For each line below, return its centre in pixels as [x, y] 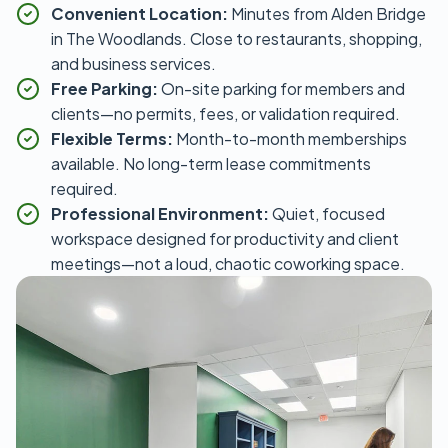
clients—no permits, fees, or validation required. [225, 114]
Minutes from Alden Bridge [328, 14]
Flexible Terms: [113, 139]
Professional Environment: [161, 214]
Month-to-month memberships [291, 139]
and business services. [133, 64]
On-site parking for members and [283, 89]
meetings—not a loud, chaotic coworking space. [228, 264]
